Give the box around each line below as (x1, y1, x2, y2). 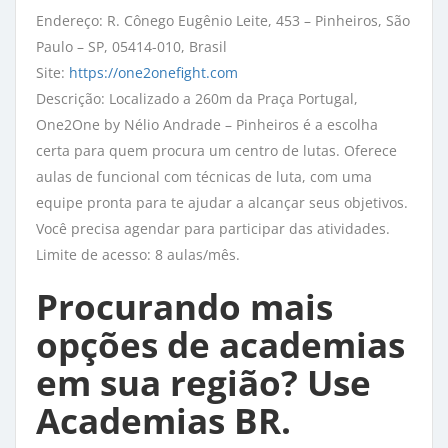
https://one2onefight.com (69, 63, 238, 82)
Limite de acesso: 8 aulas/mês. (36, 245, 240, 264)
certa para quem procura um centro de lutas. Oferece (36, 141, 397, 160)
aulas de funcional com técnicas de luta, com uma (36, 167, 372, 186)
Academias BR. (36, 397, 291, 444)
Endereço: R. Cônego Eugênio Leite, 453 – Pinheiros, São (36, 11, 410, 30)
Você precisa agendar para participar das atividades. (36, 219, 390, 238)
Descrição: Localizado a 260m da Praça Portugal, (36, 89, 358, 108)
